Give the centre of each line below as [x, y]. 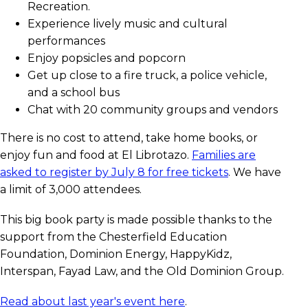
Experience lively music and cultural [128, 24]
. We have [255, 173]
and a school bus [74, 93]
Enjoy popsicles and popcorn [107, 58]
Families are [224, 155]
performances [66, 41]
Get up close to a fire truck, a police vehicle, [147, 76]
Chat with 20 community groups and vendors [153, 110]
